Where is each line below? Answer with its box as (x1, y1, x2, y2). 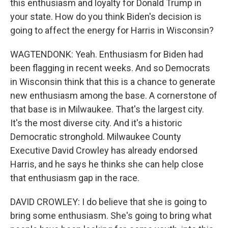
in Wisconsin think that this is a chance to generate (10, 76, 215, 87)
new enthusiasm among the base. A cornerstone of (10, 90, 217, 101)
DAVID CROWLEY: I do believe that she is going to (10, 196, 207, 207)
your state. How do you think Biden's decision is (10, 11, 202, 22)
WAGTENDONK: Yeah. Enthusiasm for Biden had (10, 49, 203, 60)
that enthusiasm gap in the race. (10, 173, 139, 183)
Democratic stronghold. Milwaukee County (10, 131, 181, 142)
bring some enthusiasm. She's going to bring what (10, 210, 212, 221)
